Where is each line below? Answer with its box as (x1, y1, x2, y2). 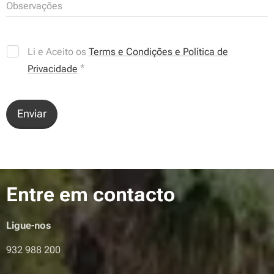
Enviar (17, 107, 46, 120)
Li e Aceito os (28, 46, 89, 58)
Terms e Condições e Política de (89, 46, 228, 58)
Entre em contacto (6, 183, 175, 207)
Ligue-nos (6, 220, 51, 232)
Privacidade (28, 63, 78, 75)
